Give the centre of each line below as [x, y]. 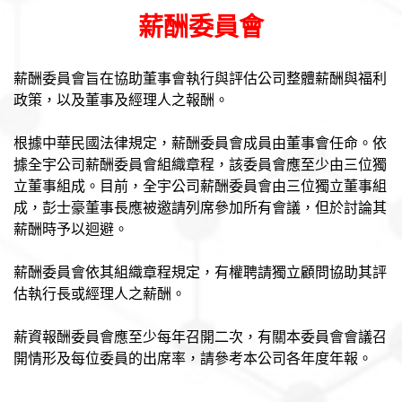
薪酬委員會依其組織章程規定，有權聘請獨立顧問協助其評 [200, 272]
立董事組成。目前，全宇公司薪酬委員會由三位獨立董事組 [200, 186]
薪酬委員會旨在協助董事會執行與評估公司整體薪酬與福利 [200, 78]
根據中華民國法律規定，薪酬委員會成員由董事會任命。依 [200, 143]
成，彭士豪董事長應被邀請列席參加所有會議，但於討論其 [200, 207]
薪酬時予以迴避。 [71, 229]
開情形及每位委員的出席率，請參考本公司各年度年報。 [193, 358]
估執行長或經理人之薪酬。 [100, 293]
